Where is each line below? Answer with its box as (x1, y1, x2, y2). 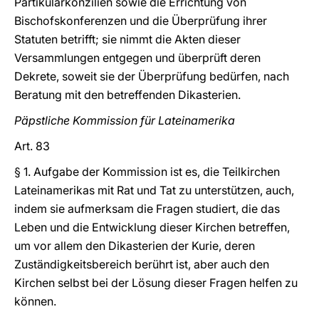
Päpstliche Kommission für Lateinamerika (14, 113, 238, 127)
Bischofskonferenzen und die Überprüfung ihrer (14, 14, 267, 28)
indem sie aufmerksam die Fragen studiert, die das (14, 202, 280, 216)
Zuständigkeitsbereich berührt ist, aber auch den (14, 257, 269, 271)
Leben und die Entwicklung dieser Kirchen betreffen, (14, 220, 290, 234)
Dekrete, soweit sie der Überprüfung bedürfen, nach (14, 69, 289, 83)
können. (14, 294, 56, 308)
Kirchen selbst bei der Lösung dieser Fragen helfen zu (14, 276, 298, 290)
